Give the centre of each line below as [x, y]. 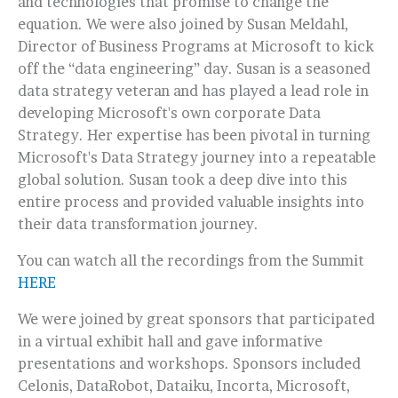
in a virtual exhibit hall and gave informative [170, 341]
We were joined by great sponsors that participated [196, 319]
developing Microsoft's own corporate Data [169, 113]
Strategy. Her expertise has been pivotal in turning [194, 135]
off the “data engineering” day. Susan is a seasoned [194, 68]
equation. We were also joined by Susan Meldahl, [183, 24]
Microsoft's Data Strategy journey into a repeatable [197, 157]
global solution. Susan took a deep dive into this [183, 179]
